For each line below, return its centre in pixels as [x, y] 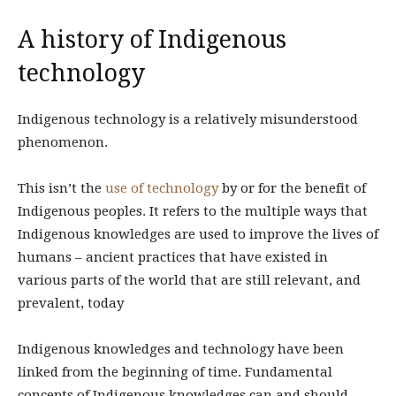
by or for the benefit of [292, 188]
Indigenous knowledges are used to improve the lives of [198, 234]
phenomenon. [63, 142]
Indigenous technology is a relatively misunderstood [188, 119]
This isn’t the [61, 188]
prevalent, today [71, 303]
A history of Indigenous [152, 39]
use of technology [162, 188]
